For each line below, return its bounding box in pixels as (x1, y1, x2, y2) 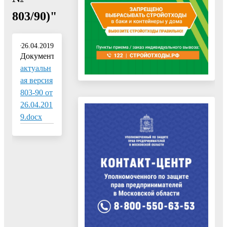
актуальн (20, 63, 51, 72)
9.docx (20, 112, 42, 121)
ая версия (20, 75, 53, 85)
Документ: (20, 51, 57, 60)
